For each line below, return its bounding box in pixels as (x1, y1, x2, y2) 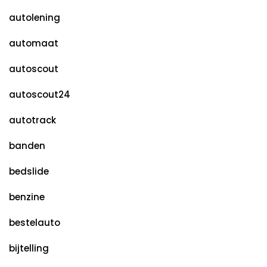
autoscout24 (9, 88, 70, 101)
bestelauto (9, 216, 60, 229)
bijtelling (9, 242, 49, 254)
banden (9, 139, 45, 152)
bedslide (9, 165, 49, 178)
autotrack (9, 114, 56, 126)
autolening (9, 11, 60, 24)
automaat (9, 37, 58, 49)
